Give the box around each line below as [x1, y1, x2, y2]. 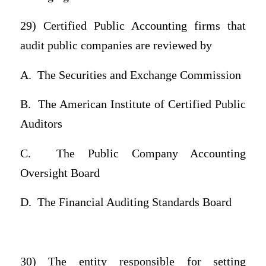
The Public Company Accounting [56, 147, 246, 160]
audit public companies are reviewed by [20, 39, 212, 52]
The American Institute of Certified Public [37, 98, 246, 111]
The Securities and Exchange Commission [37, 68, 241, 81]
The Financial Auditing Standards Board [37, 196, 232, 209]
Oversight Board [20, 166, 100, 179]
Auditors [20, 118, 62, 131]
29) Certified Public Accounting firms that [20, 19, 246, 32]
